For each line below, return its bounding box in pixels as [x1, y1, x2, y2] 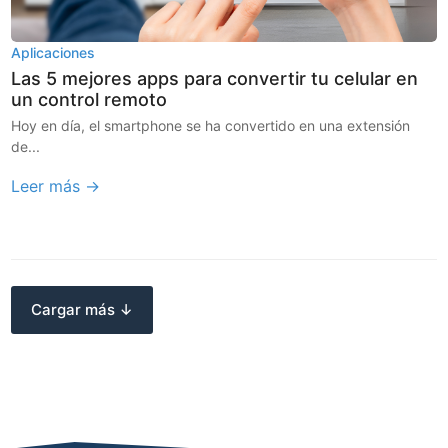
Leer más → [11, 176, 101, 197]
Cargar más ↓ [31, 299, 134, 319]
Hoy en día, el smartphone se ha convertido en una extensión [11, 117, 411, 135]
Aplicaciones [11, 44, 96, 62]
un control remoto [11, 89, 168, 111]
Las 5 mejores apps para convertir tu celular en [11, 68, 419, 90]
